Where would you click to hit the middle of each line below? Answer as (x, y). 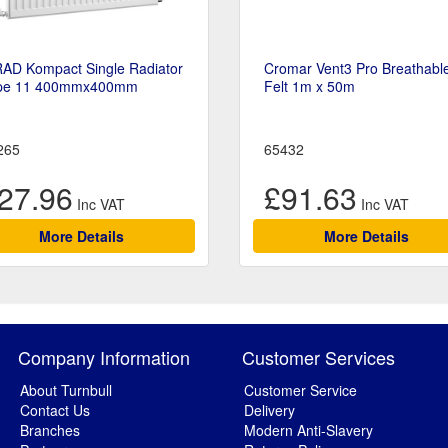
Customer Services (318, 357)
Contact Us (55, 410)
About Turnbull (66, 390)
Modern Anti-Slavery (308, 430)
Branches (50, 430)
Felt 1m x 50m (309, 86)
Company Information (104, 357)
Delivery (269, 410)
